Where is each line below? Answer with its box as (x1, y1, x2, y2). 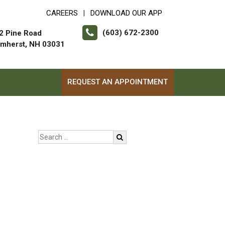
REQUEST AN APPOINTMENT (67, 77, 168, 86)
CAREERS (46, 9, 78, 18)
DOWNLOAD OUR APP (90, 9, 162, 18)
